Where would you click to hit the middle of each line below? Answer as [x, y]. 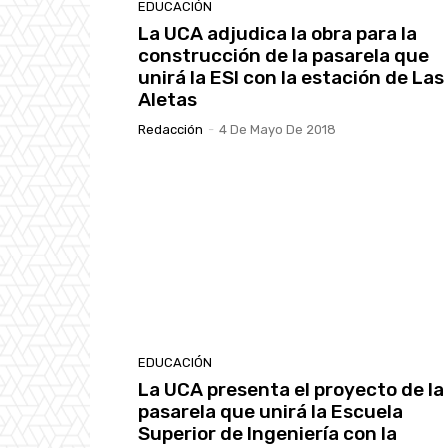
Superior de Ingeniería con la [267, 434]
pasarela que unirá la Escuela [270, 412]
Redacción [170, 129]
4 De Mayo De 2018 [277, 129]
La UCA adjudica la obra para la [277, 33]
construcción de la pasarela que [283, 55]
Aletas [167, 99]
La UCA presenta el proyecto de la [291, 390]
